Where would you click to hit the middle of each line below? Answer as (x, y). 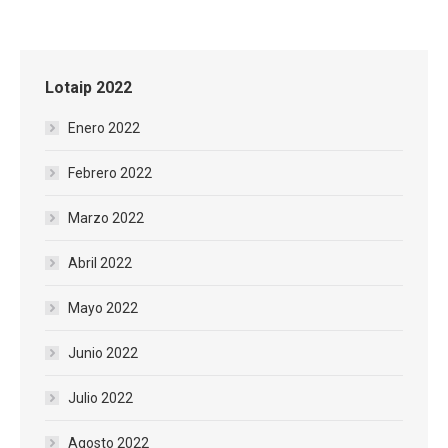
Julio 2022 (100, 398)
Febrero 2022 (110, 173)
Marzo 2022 (106, 218)
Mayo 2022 (103, 308)
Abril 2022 (100, 263)
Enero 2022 (104, 128)
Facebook (198, 30)
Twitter (247, 31)
